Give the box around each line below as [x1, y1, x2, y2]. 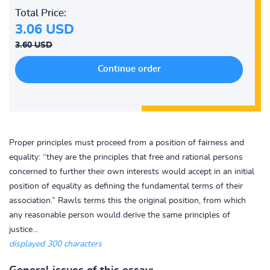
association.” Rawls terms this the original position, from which [9, 196, 246, 205]
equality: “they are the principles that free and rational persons [9, 153, 243, 162]
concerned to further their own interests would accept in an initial [9, 168, 254, 176]
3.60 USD [15, 41, 52, 49]
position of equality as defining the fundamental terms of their [9, 182, 243, 190]
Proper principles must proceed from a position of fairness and [9, 139, 244, 147]
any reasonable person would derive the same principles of [9, 211, 230, 219]
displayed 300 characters [9, 240, 102, 248]
